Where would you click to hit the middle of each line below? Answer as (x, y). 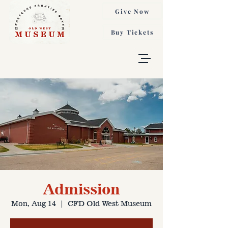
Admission (81, 189)
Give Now (132, 11)
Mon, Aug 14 (34, 203)
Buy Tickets (132, 32)
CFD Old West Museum (110, 203)
